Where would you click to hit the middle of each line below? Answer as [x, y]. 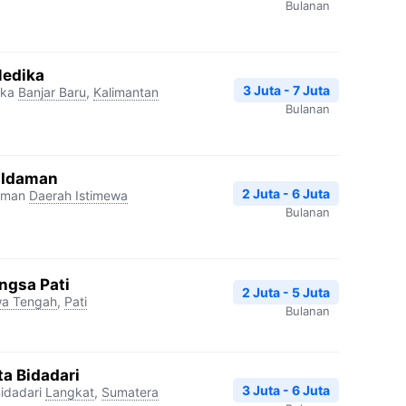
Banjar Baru [52, 92]
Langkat [70, 392]
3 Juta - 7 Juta [286, 90]
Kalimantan [126, 92]
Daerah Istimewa [78, 195]
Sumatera [130, 392]
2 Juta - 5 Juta [286, 292]
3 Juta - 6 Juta [286, 390]
